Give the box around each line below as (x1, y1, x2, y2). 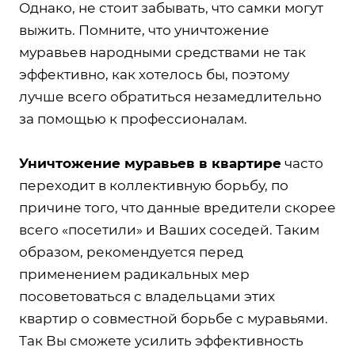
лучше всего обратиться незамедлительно (19, 88, 322, 105)
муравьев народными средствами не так (19, 44, 306, 60)
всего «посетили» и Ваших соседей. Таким (19, 221, 319, 238)
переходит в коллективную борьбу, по (19, 177, 288, 193)
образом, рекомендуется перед (19, 243, 243, 260)
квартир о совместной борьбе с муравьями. (19, 310, 328, 326)
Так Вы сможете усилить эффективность (19, 332, 303, 349)
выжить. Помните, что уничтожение (19, 21, 269, 38)
